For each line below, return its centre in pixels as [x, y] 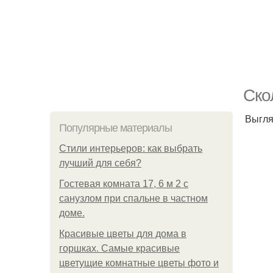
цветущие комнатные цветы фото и [139, 263]
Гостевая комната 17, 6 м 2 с [124, 184]
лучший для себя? [100, 163]
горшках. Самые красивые [119, 248]
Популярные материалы [115, 128]
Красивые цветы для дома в [123, 234]
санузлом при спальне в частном [133, 198]
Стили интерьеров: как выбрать [131, 148]
